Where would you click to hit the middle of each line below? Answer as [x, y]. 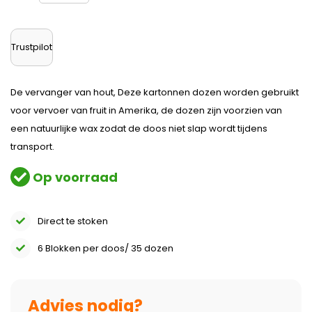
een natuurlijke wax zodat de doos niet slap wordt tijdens [139, 128]
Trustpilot [32, 47]
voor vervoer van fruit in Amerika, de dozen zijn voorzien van [146, 110]
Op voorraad [74, 177]
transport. [32, 147]
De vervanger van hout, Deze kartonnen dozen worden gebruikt [155, 92]
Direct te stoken [73, 221]
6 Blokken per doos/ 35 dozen [106, 248]
